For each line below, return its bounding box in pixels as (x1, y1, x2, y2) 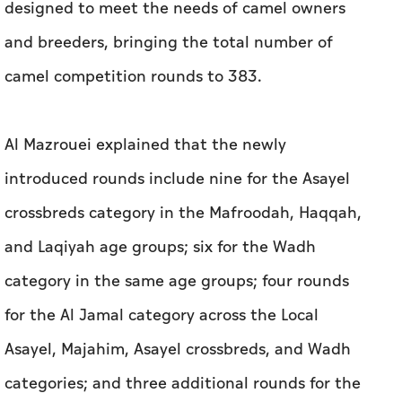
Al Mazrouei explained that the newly (4, 132, 286, 157)
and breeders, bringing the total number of (4, 30, 333, 55)
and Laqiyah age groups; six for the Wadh (4, 234, 316, 259)
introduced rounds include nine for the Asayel (4, 166, 350, 191)
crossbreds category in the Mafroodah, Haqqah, (4, 200, 362, 225)
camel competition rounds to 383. (4, 64, 262, 89)
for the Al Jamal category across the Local (4, 302, 319, 328)
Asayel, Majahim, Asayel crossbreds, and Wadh (4, 336, 351, 362)
